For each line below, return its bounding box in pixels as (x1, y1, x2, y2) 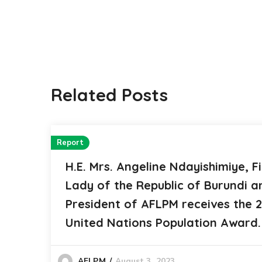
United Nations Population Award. (65, 215, 261, 230)
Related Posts (51, 84, 168, 106)
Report (57, 137, 84, 148)
